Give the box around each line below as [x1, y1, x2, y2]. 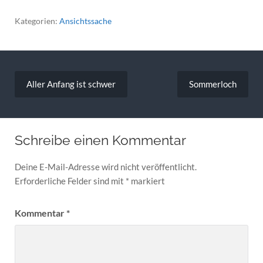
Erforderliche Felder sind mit [14, 176, 126, 187]
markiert [129, 176, 165, 187]
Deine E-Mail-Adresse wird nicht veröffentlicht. [14, 161, 197, 173]
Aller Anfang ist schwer [26, 79, 116, 90]
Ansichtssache [59, 15, 112, 26]
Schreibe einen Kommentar [14, 133, 186, 149]
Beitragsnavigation [14, 65, 119, 79]
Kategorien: [14, 15, 59, 26]
